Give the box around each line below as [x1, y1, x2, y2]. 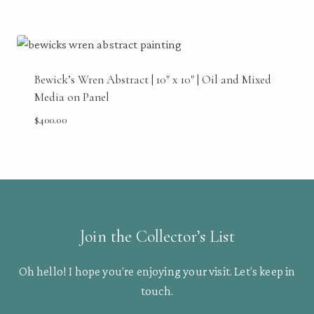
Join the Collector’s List [79, 226, 235, 247]
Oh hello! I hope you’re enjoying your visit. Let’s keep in [18, 264, 296, 279]
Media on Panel [34, 89, 109, 104]
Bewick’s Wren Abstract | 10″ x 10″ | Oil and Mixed [34, 71, 272, 87]
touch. [140, 284, 174, 299]
